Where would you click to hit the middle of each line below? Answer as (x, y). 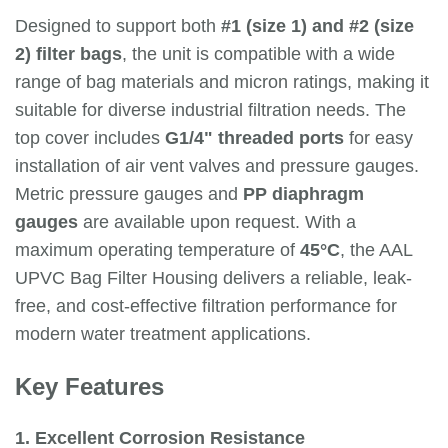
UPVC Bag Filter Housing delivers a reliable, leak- (213, 278)
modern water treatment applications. (163, 334)
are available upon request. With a (217, 222)
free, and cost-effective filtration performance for (206, 306)
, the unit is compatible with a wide (258, 54)
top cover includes (90, 138)
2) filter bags (68, 54)
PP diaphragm (303, 194)
